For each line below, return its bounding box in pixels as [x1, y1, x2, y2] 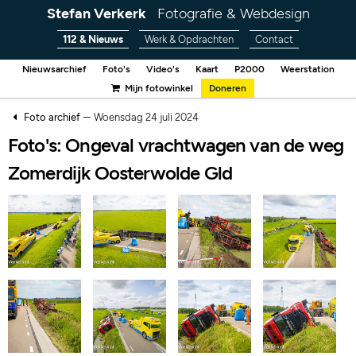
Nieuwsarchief [21, 64, 87, 75]
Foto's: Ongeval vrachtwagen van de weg [8, 133, 344, 157]
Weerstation [280, 64, 335, 75]
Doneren [208, 83, 246, 94]
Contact [255, 33, 293, 45]
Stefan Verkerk [46, 5, 146, 22]
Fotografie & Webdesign [157, 5, 310, 22]
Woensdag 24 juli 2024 [93, 111, 199, 123]
